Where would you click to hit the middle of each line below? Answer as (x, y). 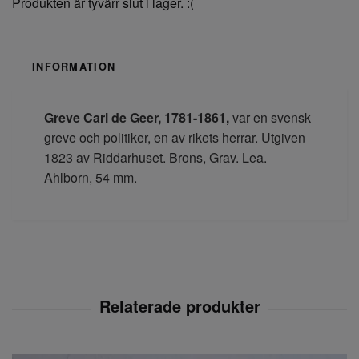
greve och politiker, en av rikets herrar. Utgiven (175, 138)
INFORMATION (74, 67)
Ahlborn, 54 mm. (91, 178)
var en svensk (270, 118)
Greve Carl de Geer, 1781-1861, (137, 118)
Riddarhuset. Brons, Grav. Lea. (180, 158)
